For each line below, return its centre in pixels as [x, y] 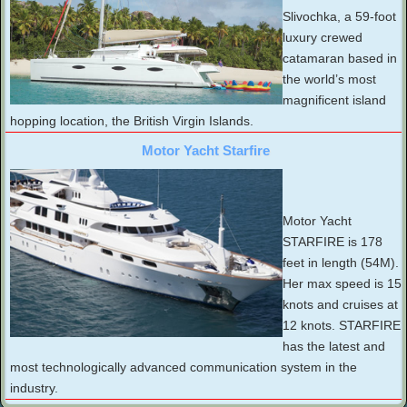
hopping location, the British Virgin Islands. [132, 121]
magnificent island [334, 100]
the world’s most [329, 79]
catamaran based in [340, 59]
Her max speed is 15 [342, 284]
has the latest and [334, 347]
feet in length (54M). [341, 263]
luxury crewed [323, 38]
